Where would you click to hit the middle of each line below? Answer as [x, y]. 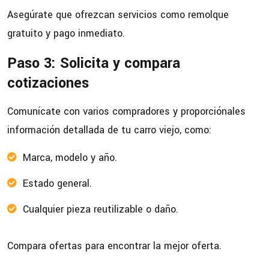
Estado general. [57, 184]
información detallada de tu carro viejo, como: [109, 130]
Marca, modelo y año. [70, 158]
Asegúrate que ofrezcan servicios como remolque [118, 15]
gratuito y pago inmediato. [66, 34]
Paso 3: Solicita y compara [94, 64]
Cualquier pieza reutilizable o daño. [101, 210]
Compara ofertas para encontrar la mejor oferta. [114, 246]
